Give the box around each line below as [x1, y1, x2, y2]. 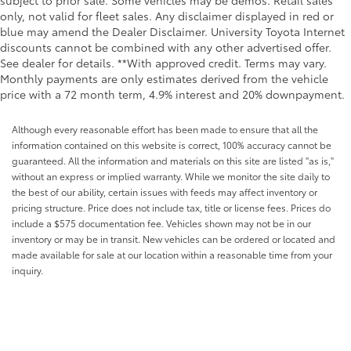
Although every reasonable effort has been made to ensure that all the [12, 122, 318, 136]
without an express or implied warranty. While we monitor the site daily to [12, 169, 330, 183]
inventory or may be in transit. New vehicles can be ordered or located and [12, 232, 335, 246]
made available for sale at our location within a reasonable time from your [12, 248, 332, 262]
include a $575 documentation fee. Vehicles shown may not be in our [12, 216, 311, 230]
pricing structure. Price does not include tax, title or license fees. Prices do [12, 201, 331, 215]
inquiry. [12, 263, 43, 277]
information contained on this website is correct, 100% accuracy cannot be [12, 138, 331, 152]
